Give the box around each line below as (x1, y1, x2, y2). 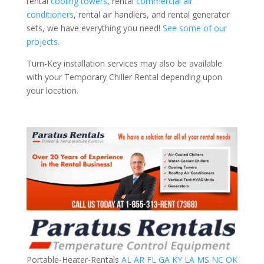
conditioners (26, 9, 74, 21)
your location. (26, 85, 78, 97)
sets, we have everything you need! (26, 22, 163, 34)
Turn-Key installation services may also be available (26, 58, 222, 70)
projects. (26, 36, 60, 48)
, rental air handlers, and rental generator (73, 9, 230, 21)
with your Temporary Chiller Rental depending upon (26, 71, 222, 83)
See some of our (162, 22, 227, 34)
